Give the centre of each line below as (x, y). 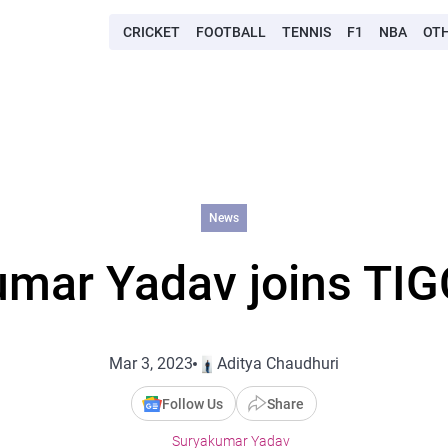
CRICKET (151, 32)
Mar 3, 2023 (151, 363)
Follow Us (192, 403)
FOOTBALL (231, 32)
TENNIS (306, 32)
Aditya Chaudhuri (278, 363)
